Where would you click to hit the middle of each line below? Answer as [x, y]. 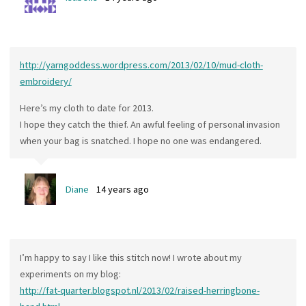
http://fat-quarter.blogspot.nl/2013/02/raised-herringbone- [139, 290]
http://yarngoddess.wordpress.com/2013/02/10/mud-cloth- [141, 65]
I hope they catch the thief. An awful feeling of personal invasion [150, 124]
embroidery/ [45, 82]
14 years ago [123, 190]
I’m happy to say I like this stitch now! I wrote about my [130, 257]
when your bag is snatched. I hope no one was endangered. [140, 140]
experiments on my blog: [70, 274]
